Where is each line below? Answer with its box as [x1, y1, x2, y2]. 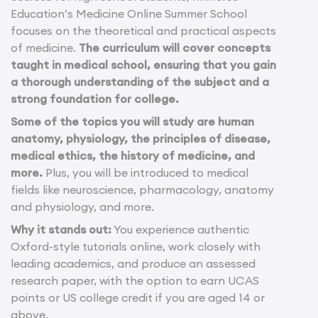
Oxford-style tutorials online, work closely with [11, 239, 261, 254]
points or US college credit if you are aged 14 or [11, 290, 265, 305]
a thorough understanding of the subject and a [11, 75, 269, 89]
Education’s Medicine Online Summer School [11, 6, 247, 21]
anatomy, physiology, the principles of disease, [11, 131, 270, 146]
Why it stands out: [11, 222, 111, 237]
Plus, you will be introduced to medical [45, 165, 248, 180]
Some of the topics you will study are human [11, 114, 254, 129]
